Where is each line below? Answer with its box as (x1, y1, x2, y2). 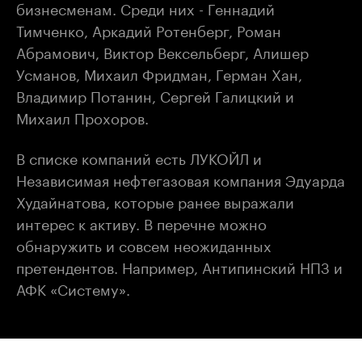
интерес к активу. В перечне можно (16, 210, 267, 234)
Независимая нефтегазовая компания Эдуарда (16, 166, 345, 190)
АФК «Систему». (16, 276, 130, 299)
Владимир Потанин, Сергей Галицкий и (16, 83, 294, 106)
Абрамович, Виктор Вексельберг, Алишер (16, 40, 309, 62)
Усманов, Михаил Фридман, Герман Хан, (16, 61, 302, 84)
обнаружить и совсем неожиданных (16, 232, 271, 255)
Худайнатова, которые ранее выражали (16, 188, 294, 212)
